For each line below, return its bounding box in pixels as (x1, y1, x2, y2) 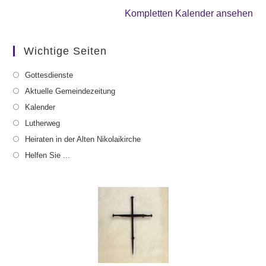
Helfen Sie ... (25, 150, 71, 160)
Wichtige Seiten (24, 45, 107, 57)
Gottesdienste (25, 70, 74, 80)
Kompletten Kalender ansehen (124, 8, 253, 18)
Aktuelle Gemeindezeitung (25, 86, 116, 96)
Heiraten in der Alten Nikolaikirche (25, 134, 141, 144)
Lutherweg (25, 118, 61, 128)
